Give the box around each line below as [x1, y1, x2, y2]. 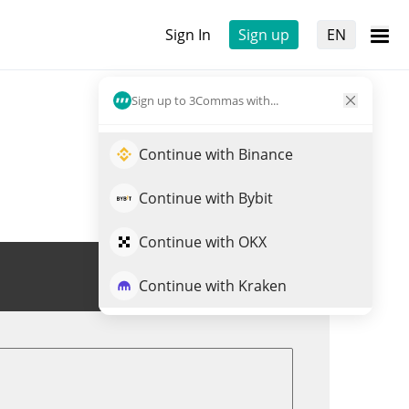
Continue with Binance [139, 144, 293, 164]
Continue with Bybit [139, 188, 273, 208]
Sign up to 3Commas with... [131, 91, 278, 109]
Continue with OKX [139, 232, 267, 252]
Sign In [165, 25, 211, 45]
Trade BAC [208, 267, 279, 287]
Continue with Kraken [139, 276, 287, 296]
